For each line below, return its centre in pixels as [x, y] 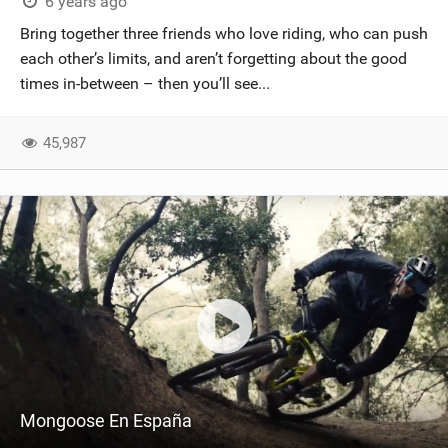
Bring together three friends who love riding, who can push [224, 33]
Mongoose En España [106, 420]
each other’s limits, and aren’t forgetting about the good [213, 58]
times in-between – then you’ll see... [145, 83]
